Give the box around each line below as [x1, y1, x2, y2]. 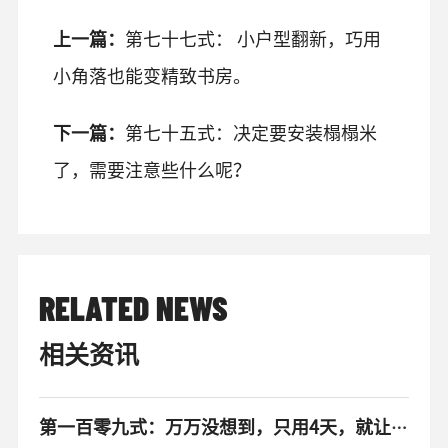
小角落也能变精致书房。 [52, 66, 251, 85]
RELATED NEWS [38, 286, 228, 328]
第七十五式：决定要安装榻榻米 [124, 123, 377, 142]
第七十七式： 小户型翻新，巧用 [124, 29, 381, 48]
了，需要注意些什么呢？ [52, 160, 251, 179]
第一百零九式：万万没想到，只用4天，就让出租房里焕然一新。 [390, 419, 407, 436]
